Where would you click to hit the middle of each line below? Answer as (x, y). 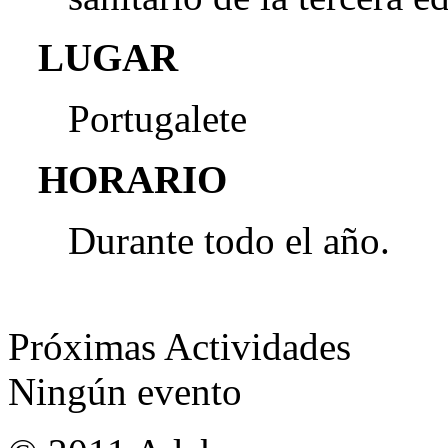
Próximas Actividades (179, 346)
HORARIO (132, 179)
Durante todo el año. (229, 240)
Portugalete (157, 118)
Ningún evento (125, 391)
